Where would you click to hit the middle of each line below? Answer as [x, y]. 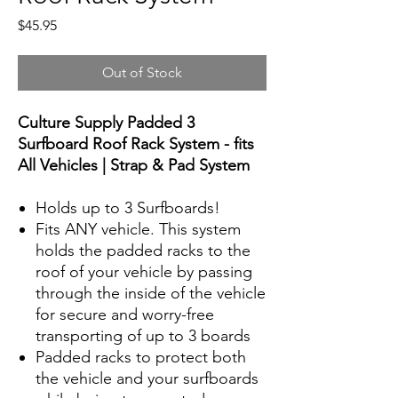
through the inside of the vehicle [151, 293]
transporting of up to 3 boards [143, 335]
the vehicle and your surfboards [147, 378]
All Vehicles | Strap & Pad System [134, 165]
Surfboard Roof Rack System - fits [136, 143]
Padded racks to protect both [141, 357]
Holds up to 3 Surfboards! [128, 207]
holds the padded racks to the [143, 250]
